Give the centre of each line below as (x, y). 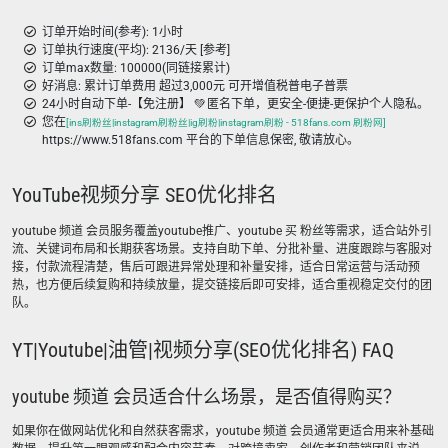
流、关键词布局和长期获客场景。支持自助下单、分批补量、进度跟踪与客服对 (222, 249)
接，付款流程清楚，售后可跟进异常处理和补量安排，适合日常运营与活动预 (216, 267)
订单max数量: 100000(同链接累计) (136, 68)
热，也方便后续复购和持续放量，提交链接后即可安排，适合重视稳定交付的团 (222, 285)
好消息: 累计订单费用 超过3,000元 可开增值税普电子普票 (195, 86)
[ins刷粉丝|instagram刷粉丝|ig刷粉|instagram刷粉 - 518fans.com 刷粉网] (226, 122)
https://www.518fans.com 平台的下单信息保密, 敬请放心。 (200, 140)
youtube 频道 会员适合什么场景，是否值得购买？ (206, 396)
